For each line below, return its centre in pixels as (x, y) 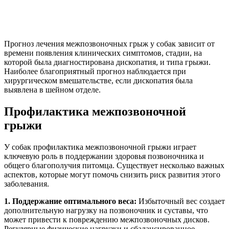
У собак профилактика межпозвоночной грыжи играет (100, 147)
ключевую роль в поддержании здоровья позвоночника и (104, 156)
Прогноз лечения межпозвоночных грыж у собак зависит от (109, 44)
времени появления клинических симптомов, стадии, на (103, 53)
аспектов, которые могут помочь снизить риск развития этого (112, 175)
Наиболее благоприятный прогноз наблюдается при (95, 72)
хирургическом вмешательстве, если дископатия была (98, 81)
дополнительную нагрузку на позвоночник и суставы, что (106, 211)
